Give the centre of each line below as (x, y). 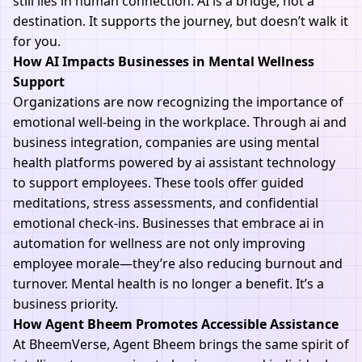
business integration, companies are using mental (166, 142)
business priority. (65, 304)
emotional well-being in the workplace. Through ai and (180, 122)
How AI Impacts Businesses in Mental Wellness (164, 61)
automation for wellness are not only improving (159, 243)
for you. (37, 41)
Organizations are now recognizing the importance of (178, 102)
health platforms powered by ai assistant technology (174, 162)
